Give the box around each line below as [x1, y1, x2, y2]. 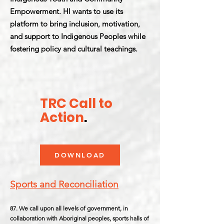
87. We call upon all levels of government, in [10, 204, 128, 212]
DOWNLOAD [54, 151, 105, 159]
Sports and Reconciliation [10, 178, 118, 190]
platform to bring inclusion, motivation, [10, 19, 140, 28]
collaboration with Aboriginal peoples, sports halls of [10, 214, 149, 222]
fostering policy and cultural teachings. [10, 44, 137, 53]
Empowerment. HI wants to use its [10, 6, 123, 16]
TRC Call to [40, 94, 112, 112]
